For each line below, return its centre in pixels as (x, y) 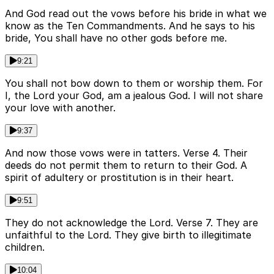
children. (25, 247)
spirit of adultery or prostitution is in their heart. (119, 177)
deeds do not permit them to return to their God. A (126, 165)
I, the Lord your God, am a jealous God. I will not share (134, 95)
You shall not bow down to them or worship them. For (134, 83)
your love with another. (60, 107)
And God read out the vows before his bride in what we (136, 13)
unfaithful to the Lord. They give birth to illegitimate (128, 235)
